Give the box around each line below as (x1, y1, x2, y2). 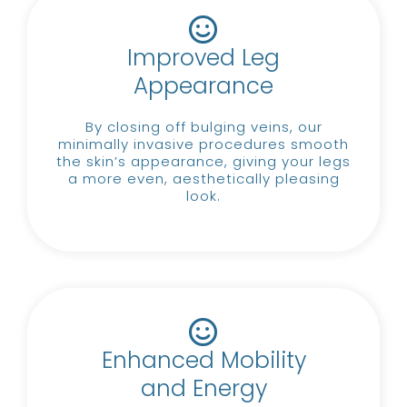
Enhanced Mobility (101, 343, 306, 376)
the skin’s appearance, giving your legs (56, 151, 351, 171)
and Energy (140, 372, 267, 404)
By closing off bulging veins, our (84, 116, 323, 136)
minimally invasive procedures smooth (58, 134, 349, 154)
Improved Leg (127, 41, 280, 74)
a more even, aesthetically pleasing (67, 168, 340, 188)
